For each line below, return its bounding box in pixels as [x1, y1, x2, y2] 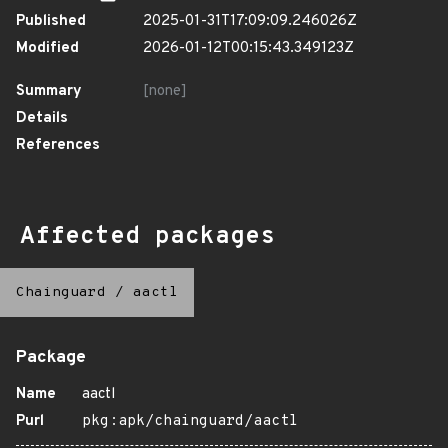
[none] [143, 82, 187, 101]
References [16, 136, 100, 155]
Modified [16, 39, 79, 58]
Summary [16, 82, 82, 101]
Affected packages [20, 222, 275, 252]
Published [16, 12, 86, 31]
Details [16, 109, 68, 128]
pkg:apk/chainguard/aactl [82, 412, 298, 431]
